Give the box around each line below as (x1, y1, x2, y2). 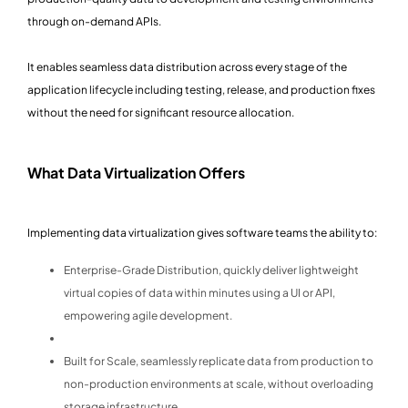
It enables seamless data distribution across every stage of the (27, 60, 347, 75)
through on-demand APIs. (27, 15, 161, 29)
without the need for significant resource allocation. (27, 106, 294, 120)
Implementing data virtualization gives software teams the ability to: (27, 226, 377, 240)
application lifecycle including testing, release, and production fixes (27, 83, 375, 97)
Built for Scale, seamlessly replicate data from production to (64, 354, 373, 369)
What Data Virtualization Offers (27, 163, 245, 183)
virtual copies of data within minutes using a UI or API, (64, 286, 335, 301)
